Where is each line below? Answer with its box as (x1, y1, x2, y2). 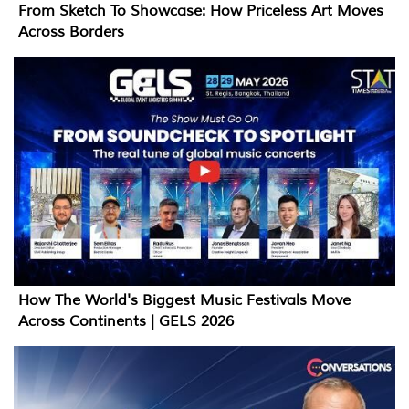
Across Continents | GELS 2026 (18, 312, 234, 331)
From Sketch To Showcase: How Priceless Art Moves (18, 2, 383, 21)
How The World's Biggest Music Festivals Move (18, 291, 351, 310)
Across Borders (18, 23, 124, 42)
